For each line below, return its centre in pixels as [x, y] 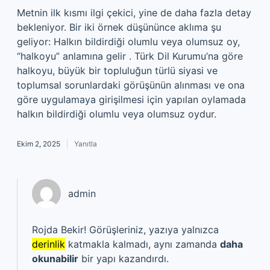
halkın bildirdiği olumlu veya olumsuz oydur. [117, 114]
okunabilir [55, 259]
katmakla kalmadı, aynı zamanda [143, 244]
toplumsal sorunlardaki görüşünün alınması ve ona [131, 85]
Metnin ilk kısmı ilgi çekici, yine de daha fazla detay [134, 13]
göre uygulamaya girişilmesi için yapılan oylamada [131, 99]
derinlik [49, 244]
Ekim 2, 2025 [39, 144]
